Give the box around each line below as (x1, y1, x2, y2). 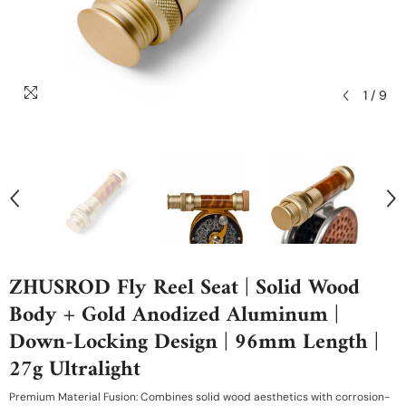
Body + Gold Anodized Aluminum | (9, 296, 339, 334)
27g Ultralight (9, 351, 140, 389)
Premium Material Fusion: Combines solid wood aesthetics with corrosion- (9, 390, 390, 404)
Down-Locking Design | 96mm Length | (9, 324, 379, 362)
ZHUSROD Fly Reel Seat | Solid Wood (9, 269, 360, 307)
